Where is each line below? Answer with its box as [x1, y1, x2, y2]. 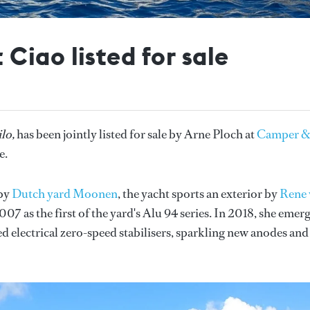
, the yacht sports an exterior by [118, 185, 280, 202]
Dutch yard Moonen [12, 185, 118, 202]
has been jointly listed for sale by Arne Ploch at [17, 125, 257, 143]
